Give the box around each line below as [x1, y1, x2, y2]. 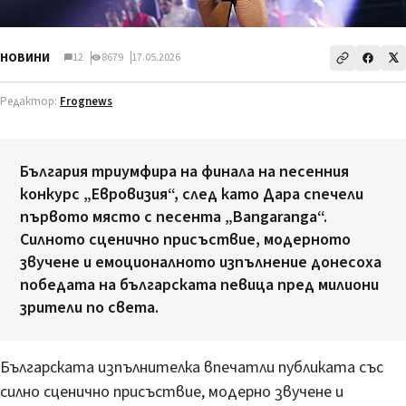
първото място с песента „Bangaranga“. [20, 205, 327, 228]
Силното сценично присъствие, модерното [20, 227, 351, 251]
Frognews [60, 92, 112, 110]
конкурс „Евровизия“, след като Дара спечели [20, 182, 363, 206]
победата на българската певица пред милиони [20, 273, 379, 296]
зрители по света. [20, 295, 159, 319]
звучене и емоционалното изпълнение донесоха [20, 250, 382, 274]
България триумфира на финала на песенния [20, 159, 349, 183]
